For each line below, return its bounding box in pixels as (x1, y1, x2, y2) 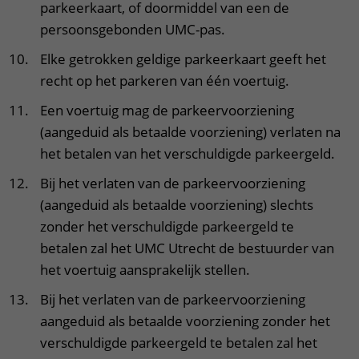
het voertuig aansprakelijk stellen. (40, 260, 250, 279)
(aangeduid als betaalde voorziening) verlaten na (40, 123, 341, 141)
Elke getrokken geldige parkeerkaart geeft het (40, 50, 326, 68)
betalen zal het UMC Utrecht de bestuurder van (40, 239, 334, 257)
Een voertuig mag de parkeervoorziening (40, 101, 294, 119)
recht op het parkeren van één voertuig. (40, 71, 289, 90)
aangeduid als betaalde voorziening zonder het (40, 312, 330, 330)
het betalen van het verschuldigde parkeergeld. (40, 144, 335, 163)
